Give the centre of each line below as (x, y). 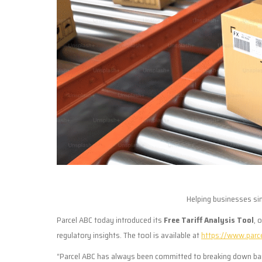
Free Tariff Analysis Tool (209, 220)
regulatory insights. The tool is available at (129, 235)
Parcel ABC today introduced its (110, 220)
